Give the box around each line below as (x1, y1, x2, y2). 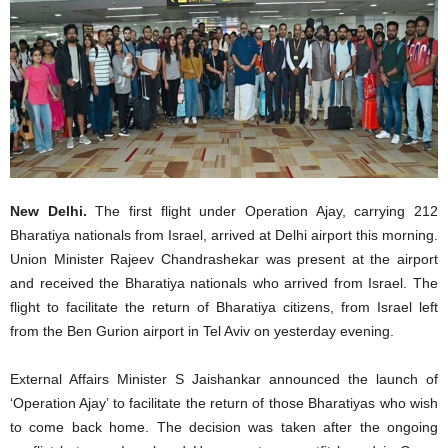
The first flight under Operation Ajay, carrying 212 (86, 202, 439, 219)
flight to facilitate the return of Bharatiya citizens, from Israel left (10, 298, 438, 315)
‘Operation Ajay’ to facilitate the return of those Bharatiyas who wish (10, 394, 438, 411)
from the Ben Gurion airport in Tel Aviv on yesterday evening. (10, 322, 394, 339)
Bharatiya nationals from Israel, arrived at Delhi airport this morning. (10, 226, 438, 243)
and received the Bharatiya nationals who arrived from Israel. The (10, 274, 438, 291)
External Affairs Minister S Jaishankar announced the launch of (10, 370, 438, 387)
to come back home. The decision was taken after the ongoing (10, 418, 438, 435)
